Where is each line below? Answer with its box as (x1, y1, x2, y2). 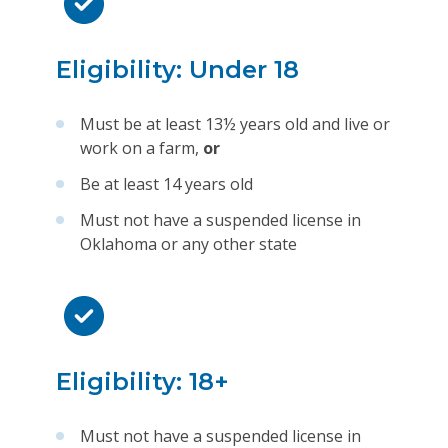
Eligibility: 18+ (56, 367, 229, 396)
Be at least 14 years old (80, 173, 253, 195)
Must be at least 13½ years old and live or (80, 113, 390, 135)
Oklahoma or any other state (80, 233, 297, 255)
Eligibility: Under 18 (56, 55, 299, 84)
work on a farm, (80, 137, 203, 159)
